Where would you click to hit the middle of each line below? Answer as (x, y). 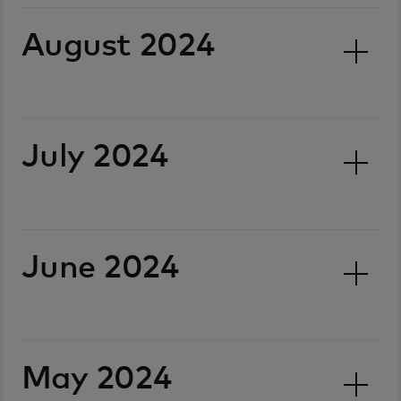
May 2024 (97, 380)
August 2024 (119, 47)
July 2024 (95, 158)
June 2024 (101, 269)
